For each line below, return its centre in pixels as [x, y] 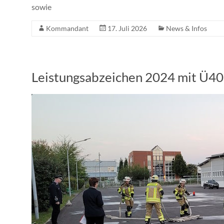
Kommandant [67, 28]
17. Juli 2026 [127, 28]
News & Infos [186, 28]
